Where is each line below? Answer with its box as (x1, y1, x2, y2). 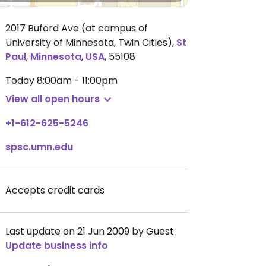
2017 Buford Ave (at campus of (5, 21, 148, 35)
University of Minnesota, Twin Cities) (5, 36, 172, 49)
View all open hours (5, 92, 100, 106)
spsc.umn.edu (5, 140, 73, 154)
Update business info (5, 239, 108, 252)
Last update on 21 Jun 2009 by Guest (5, 224, 174, 238)
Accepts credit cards (5, 183, 104, 197)
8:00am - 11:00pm (37, 74, 118, 87)
